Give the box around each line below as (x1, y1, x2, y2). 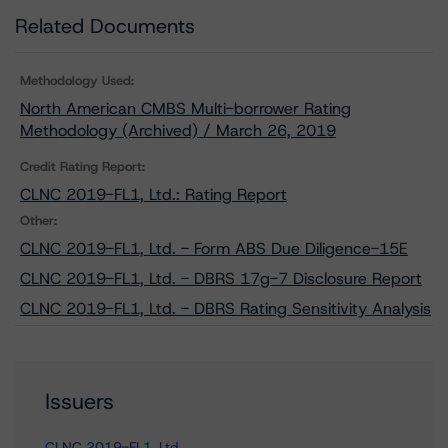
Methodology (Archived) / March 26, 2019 (20, 120, 336, 141)
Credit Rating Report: (20, 158, 145, 175)
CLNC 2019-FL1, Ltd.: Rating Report (20, 184, 287, 205)
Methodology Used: (20, 72, 134, 89)
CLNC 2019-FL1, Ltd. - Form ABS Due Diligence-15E (20, 238, 408, 259)
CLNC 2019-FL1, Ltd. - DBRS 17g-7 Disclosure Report (20, 268, 422, 289)
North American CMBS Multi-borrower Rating (20, 98, 351, 119)
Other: (20, 212, 57, 229)
